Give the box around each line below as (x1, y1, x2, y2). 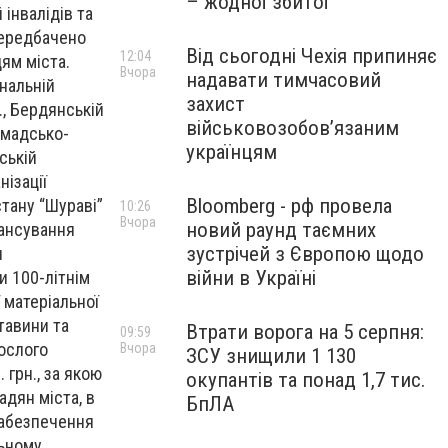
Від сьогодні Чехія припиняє (186, 44, 437, 68)
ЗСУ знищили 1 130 (186, 344, 356, 368)
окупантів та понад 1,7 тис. (186, 368, 426, 392)
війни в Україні (186, 266, 316, 290)
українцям (186, 140, 277, 164)
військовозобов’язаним (186, 116, 399, 140)
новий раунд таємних (186, 218, 376, 242)
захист (186, 92, 245, 116)
